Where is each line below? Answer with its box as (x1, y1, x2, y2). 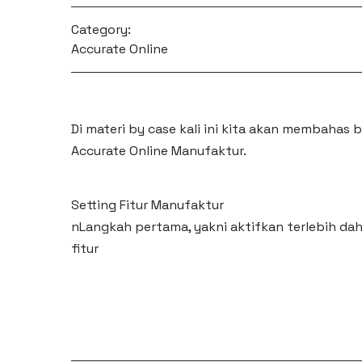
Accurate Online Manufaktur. (70, 142, 246, 159)
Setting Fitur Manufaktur (70, 196, 224, 213)
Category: (70, 21, 131, 38)
